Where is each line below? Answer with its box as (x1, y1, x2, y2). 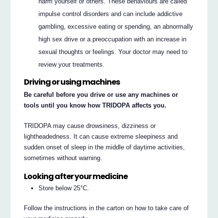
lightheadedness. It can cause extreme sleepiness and (24, 133, 178, 141)
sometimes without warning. (24, 154, 103, 162)
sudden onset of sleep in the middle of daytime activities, (24, 144, 185, 151)
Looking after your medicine (24, 170, 128, 182)
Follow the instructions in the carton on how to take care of (24, 204, 189, 212)
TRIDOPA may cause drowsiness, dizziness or (24, 122, 156, 130)
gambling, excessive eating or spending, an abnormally (38, 23, 194, 31)
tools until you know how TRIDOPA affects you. (24, 102, 167, 109)
